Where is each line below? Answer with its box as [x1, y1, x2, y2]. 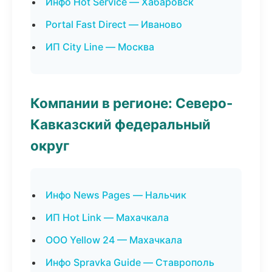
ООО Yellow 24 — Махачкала [46, 234, 182, 246]
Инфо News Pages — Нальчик [46, 189, 186, 201]
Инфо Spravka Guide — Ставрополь [46, 256, 214, 268]
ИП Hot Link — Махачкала [46, 211, 169, 223]
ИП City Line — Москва [46, 41, 154, 53]
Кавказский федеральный [30, 116, 211, 132]
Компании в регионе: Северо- [30, 95, 233, 111]
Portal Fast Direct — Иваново [46, 18, 182, 30]
